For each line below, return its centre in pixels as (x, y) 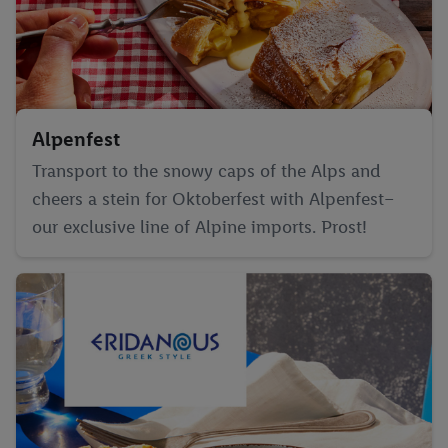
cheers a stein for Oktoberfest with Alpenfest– (213, 199)
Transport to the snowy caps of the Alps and (206, 171)
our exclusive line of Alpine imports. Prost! (199, 227)
